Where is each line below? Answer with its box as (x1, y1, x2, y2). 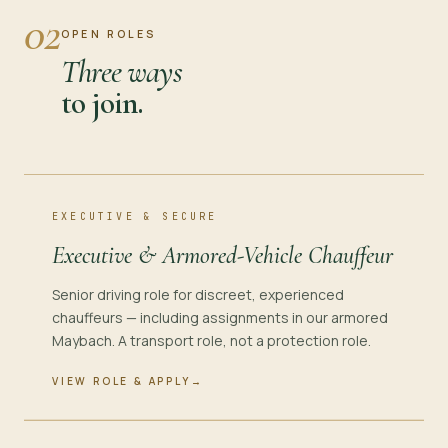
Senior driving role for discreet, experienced (52, 285, 344, 304)
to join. (61, 83, 144, 122)
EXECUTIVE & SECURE (52, 210, 218, 223)
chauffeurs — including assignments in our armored (52, 308, 388, 327)
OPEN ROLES (61, 27, 157, 41)
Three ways (61, 52, 182, 91)
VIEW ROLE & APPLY (52, 374, 191, 388)
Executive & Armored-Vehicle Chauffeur (52, 241, 393, 270)
